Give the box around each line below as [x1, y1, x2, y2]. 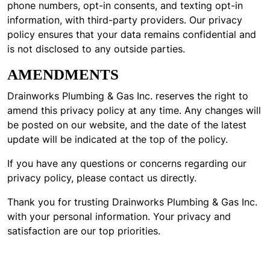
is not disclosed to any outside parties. [7, 42, 185, 55]
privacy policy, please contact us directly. [7, 171, 196, 184]
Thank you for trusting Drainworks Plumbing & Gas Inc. [7, 195, 257, 209]
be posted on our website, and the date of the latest [7, 118, 246, 131]
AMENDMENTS [7, 66, 119, 83]
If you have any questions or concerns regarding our [7, 157, 246, 170]
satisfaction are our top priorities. [7, 224, 160, 237]
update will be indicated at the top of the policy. [7, 133, 228, 146]
